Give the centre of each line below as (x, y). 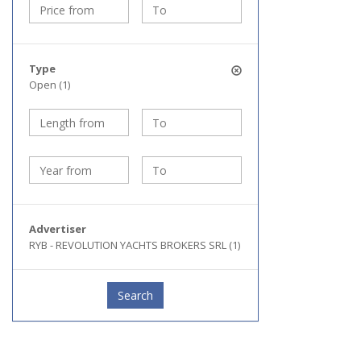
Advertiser (58, 229)
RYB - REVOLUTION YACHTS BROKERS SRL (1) (135, 245)
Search (135, 295)
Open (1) (50, 85)
